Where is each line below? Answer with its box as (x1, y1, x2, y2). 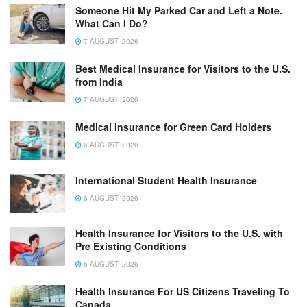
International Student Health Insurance (75, 173, 257, 187)
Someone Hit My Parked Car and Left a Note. (75, 3, 282, 18)
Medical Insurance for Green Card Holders (75, 120, 271, 134)
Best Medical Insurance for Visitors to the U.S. (75, 62, 291, 76)
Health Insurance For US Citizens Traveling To (75, 284, 290, 298)
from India (75, 75, 123, 89)
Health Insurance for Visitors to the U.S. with (75, 225, 283, 240)
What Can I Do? (75, 16, 148, 31)
